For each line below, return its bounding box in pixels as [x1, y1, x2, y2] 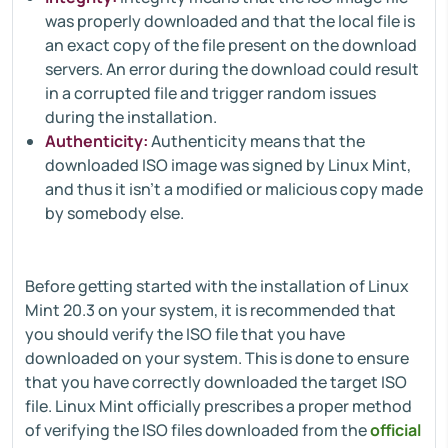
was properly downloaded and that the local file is [45, 10, 415, 32]
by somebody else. [45, 202, 184, 224]
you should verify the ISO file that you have [25, 323, 345, 345]
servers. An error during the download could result [45, 58, 419, 80]
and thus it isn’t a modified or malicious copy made [45, 178, 423, 200]
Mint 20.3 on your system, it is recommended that [25, 299, 396, 321]
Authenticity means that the [148, 130, 365, 152]
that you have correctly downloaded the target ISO [25, 371, 407, 393]
